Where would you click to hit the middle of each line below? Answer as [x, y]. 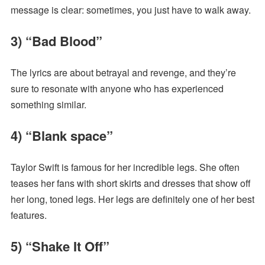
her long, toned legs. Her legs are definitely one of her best [132, 199]
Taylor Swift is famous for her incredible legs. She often [125, 167]
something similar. [48, 105]
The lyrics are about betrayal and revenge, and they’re [123, 73]
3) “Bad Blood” [56, 41]
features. [28, 215]
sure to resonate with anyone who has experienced [117, 89]
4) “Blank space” [62, 136]
